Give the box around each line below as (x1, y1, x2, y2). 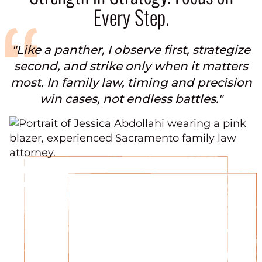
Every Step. (93, 2, 169, 32)
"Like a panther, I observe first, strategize (12, 43, 250, 57)
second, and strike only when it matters (14, 59, 248, 74)
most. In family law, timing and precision (10, 75, 252, 90)
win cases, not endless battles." (39, 92, 223, 106)
